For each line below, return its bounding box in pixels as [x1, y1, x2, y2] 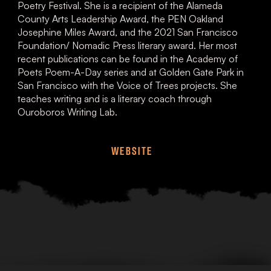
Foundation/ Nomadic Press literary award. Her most [18, 39, 238, 52]
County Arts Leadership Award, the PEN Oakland [18, 13, 224, 25]
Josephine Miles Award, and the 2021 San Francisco [18, 26, 238, 39]
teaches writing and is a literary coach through [18, 93, 212, 105]
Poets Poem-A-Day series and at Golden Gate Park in [18, 66, 244, 79]
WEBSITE [111, 143, 153, 160]
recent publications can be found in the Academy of [18, 53, 238, 65]
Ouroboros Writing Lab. [18, 106, 118, 119]
